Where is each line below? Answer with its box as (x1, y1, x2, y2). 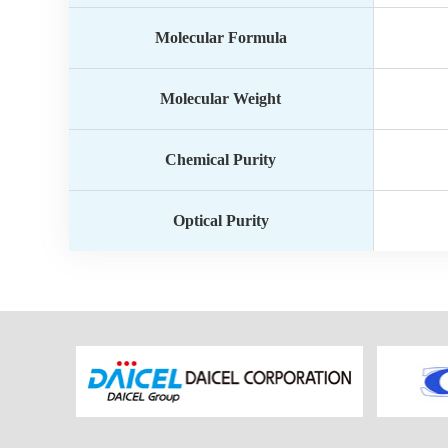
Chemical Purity (165, 151, 277, 168)
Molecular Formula (154, 29, 287, 46)
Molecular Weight (160, 90, 282, 107)
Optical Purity (172, 212, 269, 229)
